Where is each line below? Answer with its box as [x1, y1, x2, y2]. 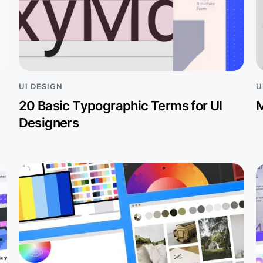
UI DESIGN [18, 81, 63, 91]
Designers [18, 114, 79, 130]
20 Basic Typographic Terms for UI [18, 97, 222, 113]
